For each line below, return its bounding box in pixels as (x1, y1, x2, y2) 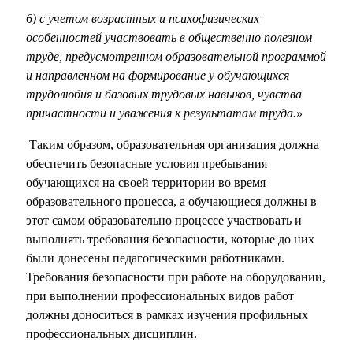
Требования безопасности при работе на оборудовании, (26, 270, 325, 284)
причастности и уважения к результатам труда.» (26, 106, 303, 121)
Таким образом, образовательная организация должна (29, 138, 319, 152)
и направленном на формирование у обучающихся (26, 69, 289, 83)
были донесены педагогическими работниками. (26, 251, 284, 266)
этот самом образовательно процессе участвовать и (26, 214, 302, 228)
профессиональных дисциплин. (26, 327, 197, 341)
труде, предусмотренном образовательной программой (26, 50, 326, 64)
